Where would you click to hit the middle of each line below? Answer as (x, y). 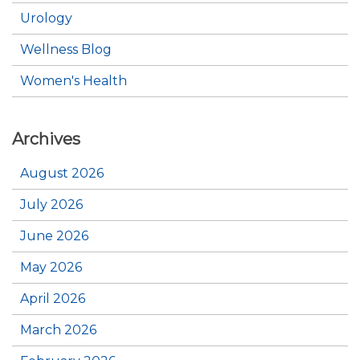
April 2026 (53, 299)
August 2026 (62, 173)
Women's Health (74, 81)
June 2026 (54, 236)
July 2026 (51, 205)
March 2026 (58, 330)
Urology (46, 18)
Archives (46, 139)
